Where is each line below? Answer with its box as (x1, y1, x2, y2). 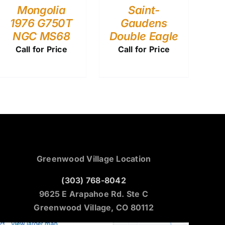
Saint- (128, 3, 160, 17)
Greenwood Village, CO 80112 (34, 202, 154, 213)
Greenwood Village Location (37, 154, 151, 164)
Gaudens (121, 16, 167, 30)
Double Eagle (109, 29, 178, 43)
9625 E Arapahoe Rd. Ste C (39, 189, 149, 199)
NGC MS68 (13, 29, 70, 43)
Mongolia (17, 3, 66, 17)
